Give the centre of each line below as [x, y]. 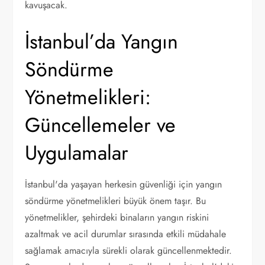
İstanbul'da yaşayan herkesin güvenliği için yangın [124, 184]
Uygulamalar [77, 153]
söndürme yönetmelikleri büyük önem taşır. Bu [116, 201]
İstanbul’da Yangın [102, 42]
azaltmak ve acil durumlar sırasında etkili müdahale [126, 234]
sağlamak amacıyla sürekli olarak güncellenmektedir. [129, 251]
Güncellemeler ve [101, 125]
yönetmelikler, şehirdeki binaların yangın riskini [117, 217]
